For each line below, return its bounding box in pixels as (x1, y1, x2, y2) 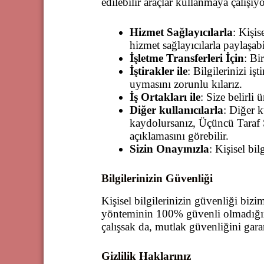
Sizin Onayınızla (129, 142, 209, 155)
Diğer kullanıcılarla (129, 103, 223, 116)
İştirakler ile (129, 64, 187, 77)
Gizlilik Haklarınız (101, 250, 191, 263)
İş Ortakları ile (129, 90, 200, 103)
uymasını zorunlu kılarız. (129, 77, 242, 90)
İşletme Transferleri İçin (129, 51, 244, 64)
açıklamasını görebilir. (129, 129, 229, 142)
